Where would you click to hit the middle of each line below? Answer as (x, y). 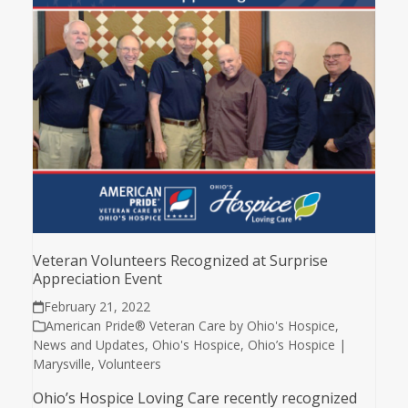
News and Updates (88, 345)
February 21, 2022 (97, 307)
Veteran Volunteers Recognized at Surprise (180, 261)
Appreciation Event (97, 279)
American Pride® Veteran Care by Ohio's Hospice (190, 326)
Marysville (61, 364)
